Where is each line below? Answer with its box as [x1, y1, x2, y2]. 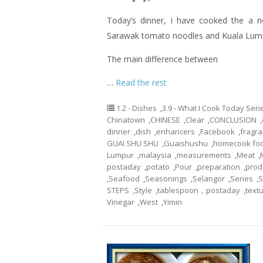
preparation [197, 161, 240, 172]
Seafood [109, 173, 140, 184]
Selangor [193, 173, 225, 184]
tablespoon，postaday [157, 185, 240, 195]
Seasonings [145, 173, 187, 184]
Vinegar [107, 197, 134, 207]
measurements [177, 150, 231, 160]
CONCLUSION [210, 114, 257, 125]
